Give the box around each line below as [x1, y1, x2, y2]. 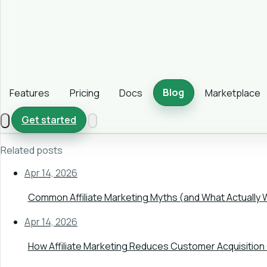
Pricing [69, 86, 100, 100]
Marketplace [204, 86, 260, 100]
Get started [21, 113, 77, 126]
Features [10, 86, 50, 100]
